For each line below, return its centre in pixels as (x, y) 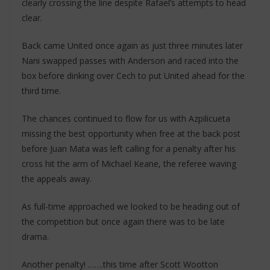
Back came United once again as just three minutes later (132, 46)
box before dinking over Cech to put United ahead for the (133, 76)
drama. (35, 237)
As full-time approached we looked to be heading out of (131, 206)
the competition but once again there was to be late (123, 221)
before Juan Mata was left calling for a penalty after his (129, 149)
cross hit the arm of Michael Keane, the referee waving (129, 164)
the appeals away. (57, 179)
